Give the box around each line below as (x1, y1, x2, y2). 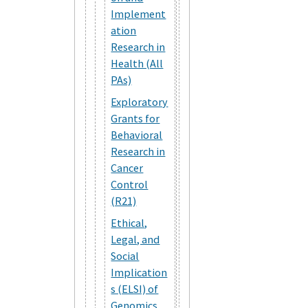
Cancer (111, 160, 144, 175)
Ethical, (111, 215, 148, 230)
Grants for (111, 111, 160, 125)
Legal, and (111, 232, 160, 246)
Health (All (111, 56, 164, 70)
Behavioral (111, 127, 163, 142)
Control (111, 177, 148, 191)
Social (111, 248, 140, 263)
